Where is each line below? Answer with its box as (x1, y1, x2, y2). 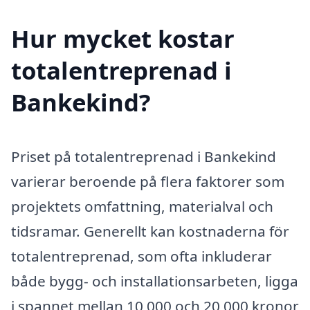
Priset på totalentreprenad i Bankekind (11, 146, 276, 166)
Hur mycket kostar (11, 21, 235, 55)
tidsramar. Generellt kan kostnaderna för (11, 221, 289, 241)
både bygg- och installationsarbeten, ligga (11, 271, 298, 291)
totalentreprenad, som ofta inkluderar (11, 246, 272, 266)
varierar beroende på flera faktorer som (11, 171, 284, 191)
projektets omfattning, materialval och (11, 196, 273, 216)
